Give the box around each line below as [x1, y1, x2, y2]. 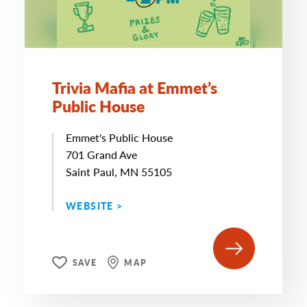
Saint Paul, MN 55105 [66, 164, 172, 180]
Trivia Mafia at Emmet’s [52, 76, 217, 99]
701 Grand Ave [66, 147, 137, 162]
